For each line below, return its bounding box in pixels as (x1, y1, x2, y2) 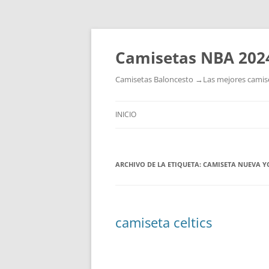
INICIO (115, 109, 136, 119)
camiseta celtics (115, 213, 212, 231)
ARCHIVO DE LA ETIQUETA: (115, 160, 203, 169)
